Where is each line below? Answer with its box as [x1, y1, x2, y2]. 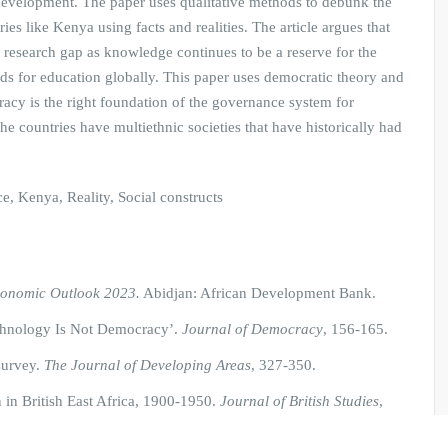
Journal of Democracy [182, 321, 323, 337]
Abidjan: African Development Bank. [140, 285, 376, 301]
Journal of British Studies [220, 393, 379, 409]
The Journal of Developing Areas [44, 357, 251, 373]
